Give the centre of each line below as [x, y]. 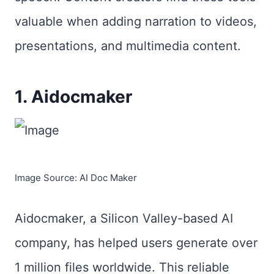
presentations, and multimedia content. [128, 46]
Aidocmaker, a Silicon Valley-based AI [124, 218]
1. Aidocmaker [73, 97]
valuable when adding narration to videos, [136, 21]
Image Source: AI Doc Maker [76, 177]
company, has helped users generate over [136, 243]
